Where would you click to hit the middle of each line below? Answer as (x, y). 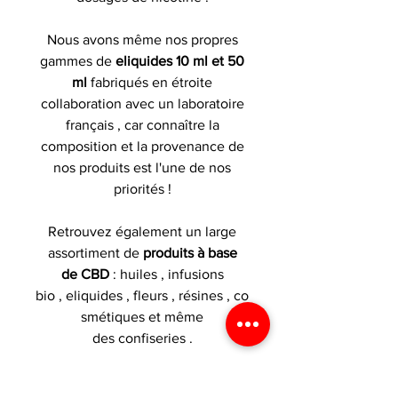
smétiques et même (142, 316)
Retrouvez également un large (142, 231)
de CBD (87, 274)
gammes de (78, 60)
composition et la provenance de (142, 146)
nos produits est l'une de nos (142, 167)
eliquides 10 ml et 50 (180, 60)
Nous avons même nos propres (142, 39)
